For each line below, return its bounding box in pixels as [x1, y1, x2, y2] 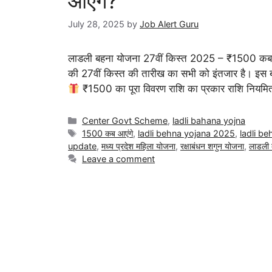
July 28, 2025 [68, 19, 124, 30]
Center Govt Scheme [82, 115, 168, 126]
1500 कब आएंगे [82, 128, 134, 139]
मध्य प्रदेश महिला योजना [101, 141, 175, 152]
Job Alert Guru [140, 19, 199, 30]
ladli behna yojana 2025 [138, 128, 236, 139]
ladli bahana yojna [172, 115, 246, 126]
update [68, 141, 97, 152]
